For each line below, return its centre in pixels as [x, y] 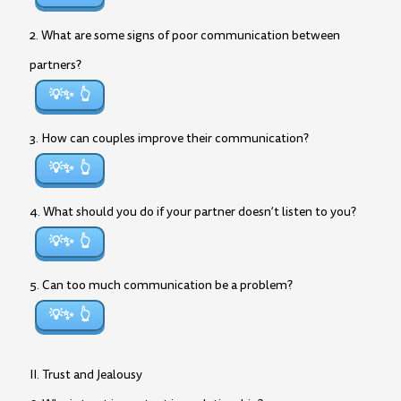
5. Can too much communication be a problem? [161, 285]
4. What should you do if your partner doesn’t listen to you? [193, 212]
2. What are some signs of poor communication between [185, 35]
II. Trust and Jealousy [86, 375]
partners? [55, 65]
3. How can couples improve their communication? [169, 138]
